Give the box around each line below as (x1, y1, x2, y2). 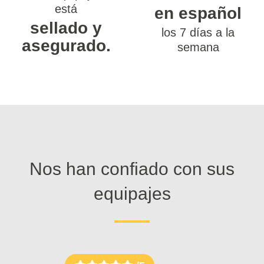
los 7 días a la (161, 25, 235, 39)
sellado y (30, 18, 102, 37)
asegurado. (21, 36, 111, 55)
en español (154, 4, 242, 22)
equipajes (93, 183, 171, 203)
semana (177, 40, 219, 54)
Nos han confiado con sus (29, 159, 235, 179)
